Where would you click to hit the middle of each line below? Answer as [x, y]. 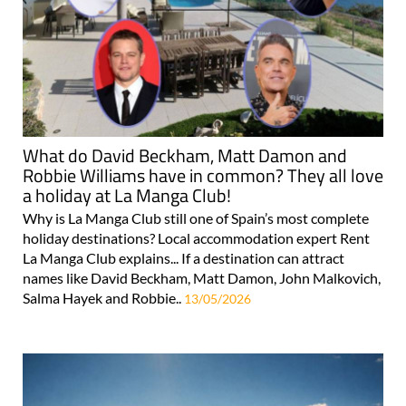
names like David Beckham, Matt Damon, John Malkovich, [202, 278]
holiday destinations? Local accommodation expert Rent [196, 238]
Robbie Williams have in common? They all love [203, 176]
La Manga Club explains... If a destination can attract [184, 258]
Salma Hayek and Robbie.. [103, 298]
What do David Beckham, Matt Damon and [185, 156]
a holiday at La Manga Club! [127, 196]
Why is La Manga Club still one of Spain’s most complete [196, 218]
